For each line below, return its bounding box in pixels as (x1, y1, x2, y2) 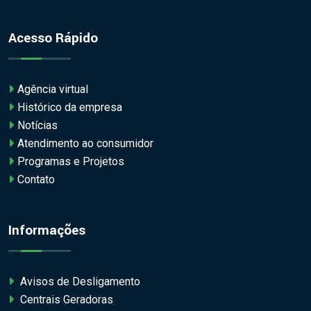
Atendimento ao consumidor (17, 137, 153, 151)
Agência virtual (17, 83, 88, 96)
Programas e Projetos (17, 155, 124, 169)
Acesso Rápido (8, 28, 98, 49)
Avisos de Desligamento (17, 275, 140, 289)
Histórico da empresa (17, 101, 122, 115)
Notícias (17, 119, 58, 133)
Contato (17, 173, 55, 187)
